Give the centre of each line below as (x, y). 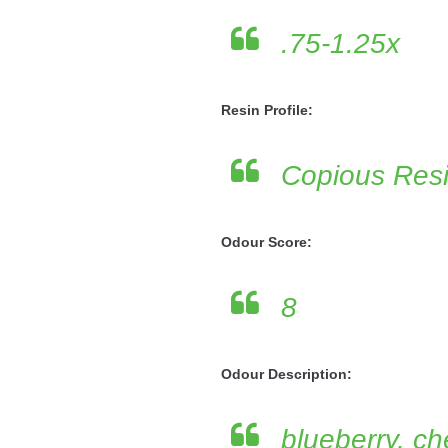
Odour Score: (266, 242)
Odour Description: (286, 374)
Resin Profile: (266, 110)
